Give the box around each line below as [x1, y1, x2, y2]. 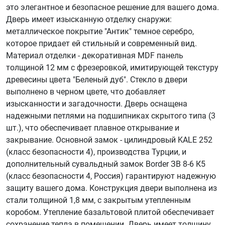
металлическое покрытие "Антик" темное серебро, [6, 26, 194, 36]
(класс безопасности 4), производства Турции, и [6, 147, 186, 157]
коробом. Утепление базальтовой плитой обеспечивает [6, 207, 214, 217]
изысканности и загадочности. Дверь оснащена [6, 98, 187, 108]
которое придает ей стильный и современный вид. [6, 38, 197, 48]
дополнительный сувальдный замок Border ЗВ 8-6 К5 [6, 159, 205, 169]
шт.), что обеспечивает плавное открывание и [6, 123, 179, 133]
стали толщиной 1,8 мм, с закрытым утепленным [6, 195, 191, 205]
